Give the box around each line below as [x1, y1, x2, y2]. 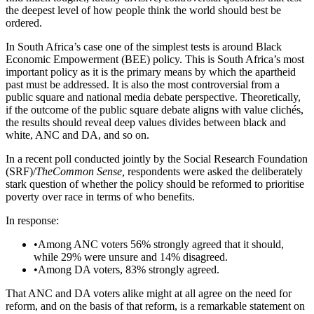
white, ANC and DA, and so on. [6, 129, 149, 142]
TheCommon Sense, [36, 165, 125, 178]
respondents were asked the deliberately [125, 165, 303, 178]
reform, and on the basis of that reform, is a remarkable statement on [6, 300, 305, 313]
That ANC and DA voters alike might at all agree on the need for [6, 287, 292, 300]
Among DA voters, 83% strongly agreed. [38, 264, 219, 276]
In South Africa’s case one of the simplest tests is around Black [6, 41, 282, 53]
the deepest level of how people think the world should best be [6, 4, 281, 17]
